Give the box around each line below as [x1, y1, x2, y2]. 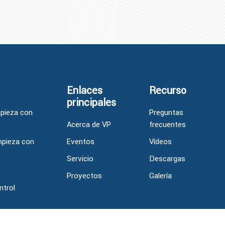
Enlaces [66, 83, 102, 96]
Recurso [149, 83, 186, 96]
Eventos [66, 136, 94, 146]
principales [66, 95, 116, 108]
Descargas [149, 153, 185, 163]
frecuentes [149, 119, 186, 129]
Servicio [66, 153, 93, 163]
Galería [149, 170, 172, 180]
